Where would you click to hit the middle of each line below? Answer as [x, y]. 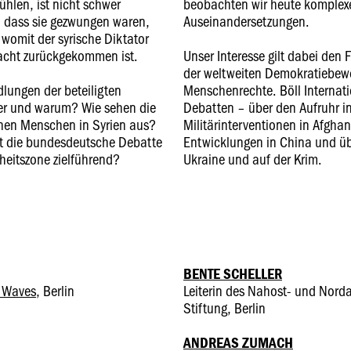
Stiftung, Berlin [224, 308]
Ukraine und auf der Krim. [253, 159]
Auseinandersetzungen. [246, 21]
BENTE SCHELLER [233, 273]
